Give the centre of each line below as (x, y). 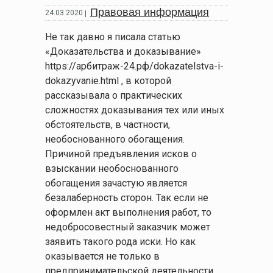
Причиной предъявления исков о (121, 154)
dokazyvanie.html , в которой (108, 81)
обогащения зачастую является (116, 183)
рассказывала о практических (114, 95)
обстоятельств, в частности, (108, 125)
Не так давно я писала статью (113, 37)
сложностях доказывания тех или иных (135, 110)
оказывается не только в (102, 256)
